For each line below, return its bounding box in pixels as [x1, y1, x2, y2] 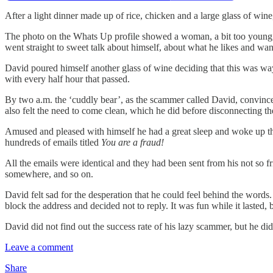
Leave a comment [5, 241, 73, 252]
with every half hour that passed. [5, 73, 130, 84]
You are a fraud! [101, 136, 164, 147]
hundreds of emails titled [5, 136, 101, 147]
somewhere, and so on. [5, 168, 93, 179]
